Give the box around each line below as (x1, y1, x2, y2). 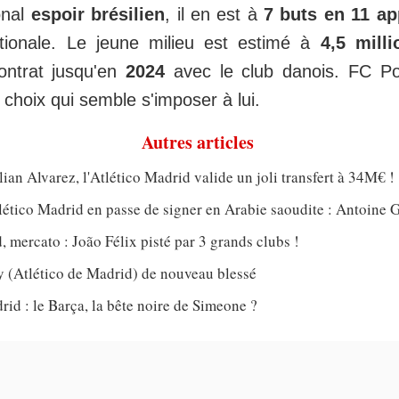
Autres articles (142, 129, 254, 156)
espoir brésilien (30, 4, 166, 25)
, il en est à (165, 4, 265, 25)
